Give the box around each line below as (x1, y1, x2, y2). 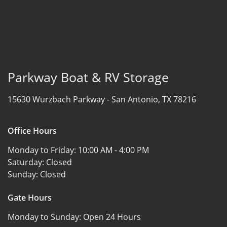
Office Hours (8, 125, 57, 136)
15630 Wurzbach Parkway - (8, 93, 111, 105)
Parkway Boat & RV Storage (8, 68, 169, 86)
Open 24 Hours (83, 211, 141, 222)
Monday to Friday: (8, 144, 78, 156)
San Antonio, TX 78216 (111, 93, 196, 105)
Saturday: (8, 156, 46, 168)
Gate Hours (8, 192, 52, 203)
